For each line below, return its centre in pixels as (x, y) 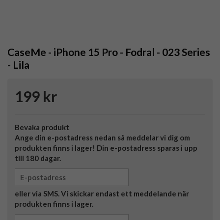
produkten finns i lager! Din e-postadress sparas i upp (106, 148)
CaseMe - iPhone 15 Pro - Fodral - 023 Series (109, 52)
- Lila (18, 65)
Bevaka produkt (42, 127)
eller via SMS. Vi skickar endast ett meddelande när (102, 194)
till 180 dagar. (38, 158)
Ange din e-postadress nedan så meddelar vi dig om (102, 138)
